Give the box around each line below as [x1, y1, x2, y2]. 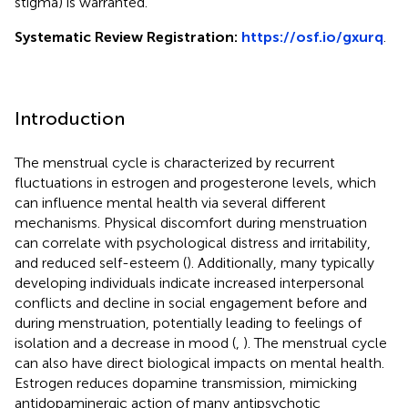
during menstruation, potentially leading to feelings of [15, 313, 362, 331]
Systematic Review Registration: [15, 27, 241, 46]
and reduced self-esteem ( [15, 253, 187, 271]
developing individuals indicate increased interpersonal [15, 273, 364, 291]
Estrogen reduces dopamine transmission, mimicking [15, 373, 357, 392]
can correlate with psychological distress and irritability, [15, 233, 371, 251]
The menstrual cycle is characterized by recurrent [15, 153, 335, 171]
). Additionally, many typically [187, 253, 374, 271]
